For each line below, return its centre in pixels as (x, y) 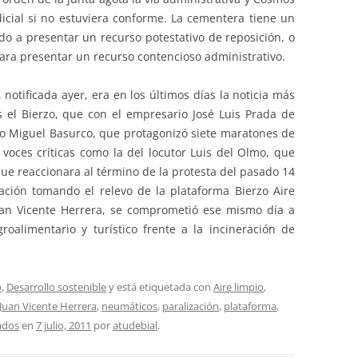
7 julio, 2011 (64, 325)
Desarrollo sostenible (56, 287)
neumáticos (129, 306)
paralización (191, 306)
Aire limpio (239, 287)
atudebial (135, 325)
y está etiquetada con (160, 287)
